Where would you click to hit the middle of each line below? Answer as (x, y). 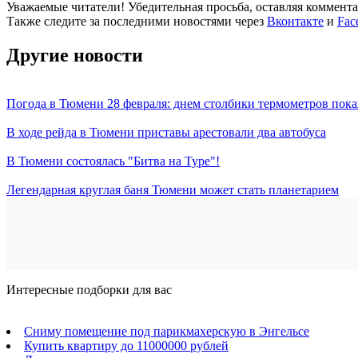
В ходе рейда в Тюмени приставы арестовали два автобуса (166, 132)
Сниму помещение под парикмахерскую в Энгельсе (167, 331)
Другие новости (75, 55)
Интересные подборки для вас (89, 289)
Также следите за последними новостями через (137, 21)
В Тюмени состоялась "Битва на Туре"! (113, 161)
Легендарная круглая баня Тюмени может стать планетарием (173, 189)
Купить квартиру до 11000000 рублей (126, 345)
